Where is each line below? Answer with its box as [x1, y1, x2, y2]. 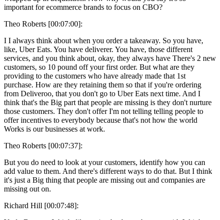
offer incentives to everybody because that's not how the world [4, 115, 197, 124]
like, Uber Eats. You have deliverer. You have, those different [4, 45, 192, 54]
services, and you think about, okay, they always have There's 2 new [4, 54, 216, 62]
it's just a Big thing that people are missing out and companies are [4, 175, 205, 184]
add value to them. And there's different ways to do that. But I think [4, 166, 212, 175]
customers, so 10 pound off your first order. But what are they [4, 62, 194, 71]
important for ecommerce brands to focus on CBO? [4, 2, 163, 11]
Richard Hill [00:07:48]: [4, 201, 79, 210]
